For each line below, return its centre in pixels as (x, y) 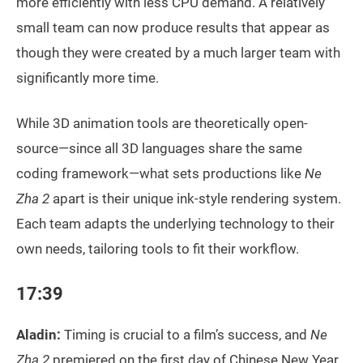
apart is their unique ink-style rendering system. (195, 199)
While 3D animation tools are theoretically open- (162, 123)
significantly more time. (88, 78)
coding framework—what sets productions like (160, 173)
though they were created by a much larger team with (178, 53)
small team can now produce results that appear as (173, 28)
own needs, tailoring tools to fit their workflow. (158, 249)
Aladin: (38, 335)
